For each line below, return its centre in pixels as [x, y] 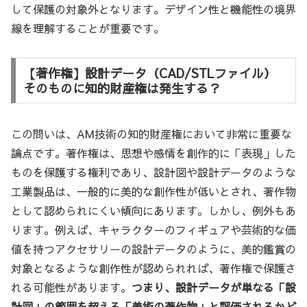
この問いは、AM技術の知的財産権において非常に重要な [151, 133]
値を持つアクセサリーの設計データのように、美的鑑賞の [153, 248]
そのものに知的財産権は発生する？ [122, 88]
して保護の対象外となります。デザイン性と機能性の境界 [153, 9]
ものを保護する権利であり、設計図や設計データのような [153, 172]
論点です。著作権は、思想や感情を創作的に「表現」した [153, 152]
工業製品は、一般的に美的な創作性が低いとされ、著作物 [153, 191]
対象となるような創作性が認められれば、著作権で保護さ [153, 268]
